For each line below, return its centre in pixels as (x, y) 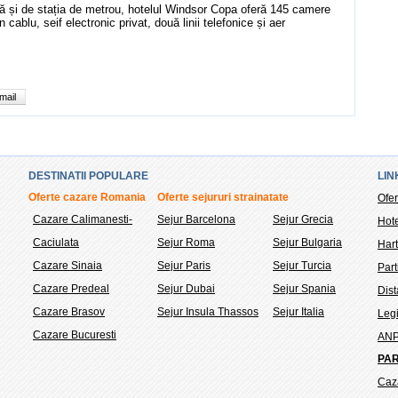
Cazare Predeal (71, 288)
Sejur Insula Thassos (208, 311)
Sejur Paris (184, 265)
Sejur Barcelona (196, 219)
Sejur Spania (304, 288)
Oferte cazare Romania (87, 197)
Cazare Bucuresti (75, 334)
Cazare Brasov (69, 311)
